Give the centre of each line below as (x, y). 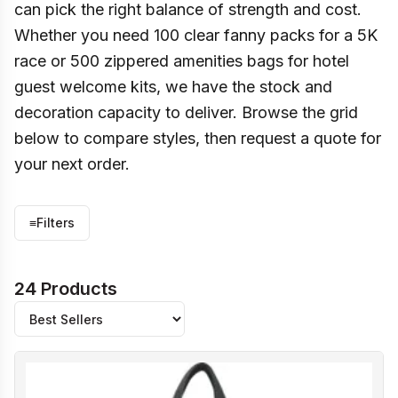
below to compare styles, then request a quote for (198, 138)
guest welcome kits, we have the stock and (173, 87)
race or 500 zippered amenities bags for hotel (182, 61)
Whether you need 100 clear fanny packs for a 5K (196, 35)
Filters (56, 223)
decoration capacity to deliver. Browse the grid (186, 112)
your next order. (72, 164)
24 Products (66, 289)
